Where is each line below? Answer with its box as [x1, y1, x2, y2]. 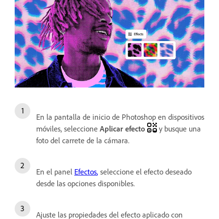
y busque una [157, 124, 201, 134]
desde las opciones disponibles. [36, 178, 137, 189]
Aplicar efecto [100, 124, 145, 134]
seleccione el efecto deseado [98, 167, 192, 177]
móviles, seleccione [36, 124, 100, 134]
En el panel [36, 167, 74, 177]
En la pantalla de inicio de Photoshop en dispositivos [36, 112, 204, 122]
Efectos [74, 167, 97, 177]
